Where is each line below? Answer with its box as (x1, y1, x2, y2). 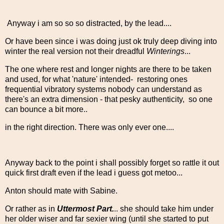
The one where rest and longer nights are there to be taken (5, 64, 211, 73)
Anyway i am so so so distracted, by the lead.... (5, 19, 171, 28)
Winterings (146, 46, 184, 55)
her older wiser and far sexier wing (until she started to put (5, 214, 208, 223)
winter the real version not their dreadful (5, 46, 146, 55)
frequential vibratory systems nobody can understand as (5, 84, 202, 93)
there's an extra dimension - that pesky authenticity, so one (5, 94, 212, 103)
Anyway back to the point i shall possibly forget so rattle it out (5, 158, 219, 167)
